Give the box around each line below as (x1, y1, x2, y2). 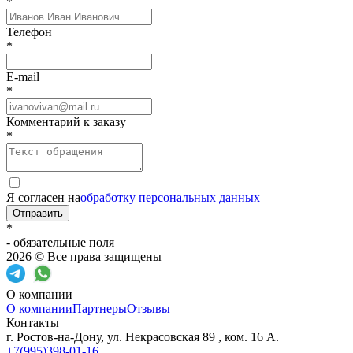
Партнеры (72, 301, 127, 315)
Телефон (6, 24, 52, 39)
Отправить (13, 206, 63, 219)
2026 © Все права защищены (6, 249, 162, 263)
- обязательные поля (6, 235, 114, 249)
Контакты (6, 315, 59, 329)
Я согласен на (6, 190, 80, 204)
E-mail (6, 69, 39, 84)
